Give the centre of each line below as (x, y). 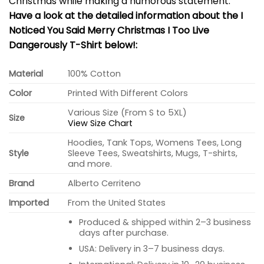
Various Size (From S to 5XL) (128, 113)
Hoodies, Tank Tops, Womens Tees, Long (155, 143)
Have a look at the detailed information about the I (126, 15)
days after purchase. (123, 233)
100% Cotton (95, 74)
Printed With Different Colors (128, 93)
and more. (90, 164)
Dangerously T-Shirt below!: (73, 45)
